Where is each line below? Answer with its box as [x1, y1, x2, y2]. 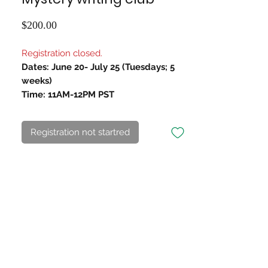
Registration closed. [22, 48, 105, 59]
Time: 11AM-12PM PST [22, 89, 117, 100]
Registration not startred [31, 127, 130, 138]
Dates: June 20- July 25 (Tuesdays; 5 [22, 62, 175, 72]
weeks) [22, 75, 52, 86]
